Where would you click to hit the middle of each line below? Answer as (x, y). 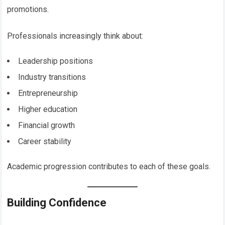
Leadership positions (56, 61)
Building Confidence (57, 202)
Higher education (48, 109)
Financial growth (47, 125)
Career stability (45, 141)
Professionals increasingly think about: (75, 36)
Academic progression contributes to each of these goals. (109, 166)
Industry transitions (52, 77)
